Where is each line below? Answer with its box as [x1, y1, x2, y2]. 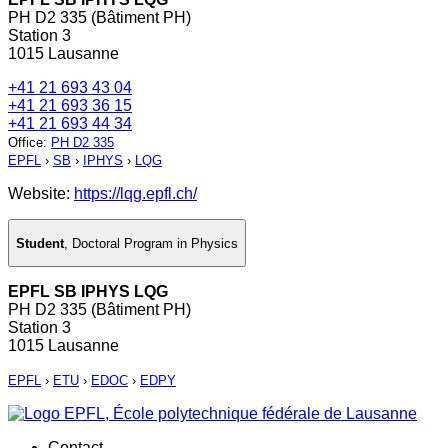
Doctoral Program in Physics [72, 235, 238, 251]
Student [16, 235, 64, 251]
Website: [8, 185, 74, 203]
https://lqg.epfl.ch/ [74, 185, 197, 203]
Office [8, 135, 43, 151]
